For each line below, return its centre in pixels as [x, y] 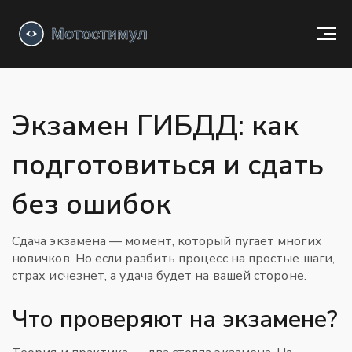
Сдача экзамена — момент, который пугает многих [167, 241]
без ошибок [92, 205]
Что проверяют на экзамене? [175, 319]
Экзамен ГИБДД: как [155, 126]
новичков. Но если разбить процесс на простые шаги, [173, 258]
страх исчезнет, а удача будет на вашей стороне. [159, 276]
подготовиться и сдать [168, 165]
